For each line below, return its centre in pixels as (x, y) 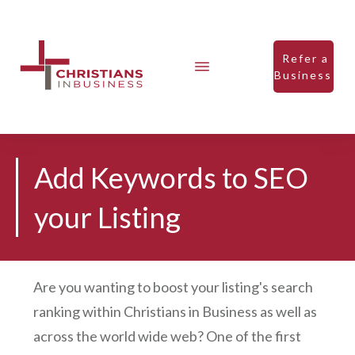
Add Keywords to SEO (171, 177)
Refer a (303, 59)
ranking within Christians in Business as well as (175, 311)
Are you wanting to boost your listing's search (173, 286)
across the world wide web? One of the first (167, 336)
